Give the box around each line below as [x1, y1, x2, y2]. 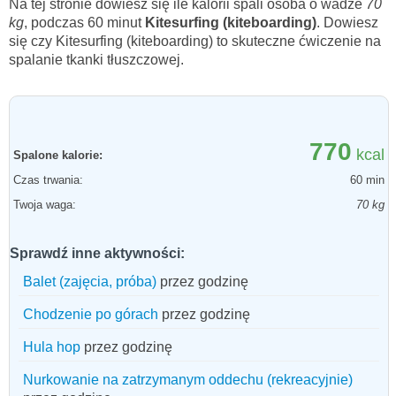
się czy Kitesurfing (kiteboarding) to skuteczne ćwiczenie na [9, 33, 381, 49]
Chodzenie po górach [23, 306, 158, 322]
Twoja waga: [13, 197, 76, 211]
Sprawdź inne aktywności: [10, 245, 185, 261]
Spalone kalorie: [13, 148, 103, 162]
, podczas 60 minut [24, 14, 145, 30]
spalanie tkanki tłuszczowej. [9, 51, 184, 67]
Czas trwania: [13, 172, 83, 187]
